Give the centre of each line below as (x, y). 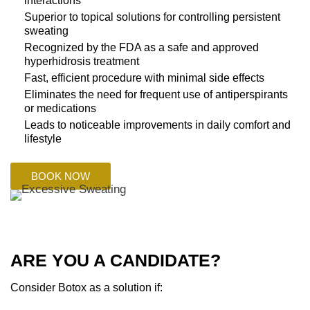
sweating (46, 31)
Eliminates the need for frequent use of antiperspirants (156, 94)
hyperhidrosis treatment (82, 61)
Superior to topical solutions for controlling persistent (152, 17)
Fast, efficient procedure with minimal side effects (144, 78)
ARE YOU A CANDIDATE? (116, 260)
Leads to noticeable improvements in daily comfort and (157, 125)
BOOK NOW (61, 176)
